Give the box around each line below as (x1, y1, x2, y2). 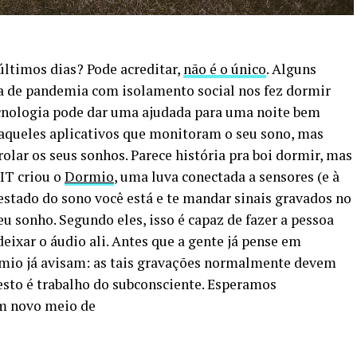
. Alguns (266, 60, 316, 79)
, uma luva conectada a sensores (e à (114, 167, 339, 186)
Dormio (65, 167, 114, 186)
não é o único (183, 60, 266, 79)
